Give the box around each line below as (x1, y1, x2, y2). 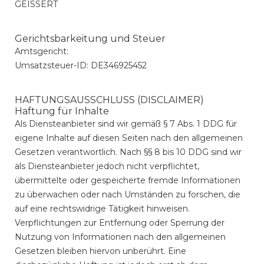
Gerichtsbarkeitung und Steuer (15, 33, 166, 44)
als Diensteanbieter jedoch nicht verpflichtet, (15, 161, 199, 171)
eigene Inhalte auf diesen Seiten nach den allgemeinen (15, 133, 243, 143)
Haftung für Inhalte (15, 105, 109, 117)
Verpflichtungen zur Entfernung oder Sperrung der (15, 217, 225, 228)
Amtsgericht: (15, 46, 68, 57)
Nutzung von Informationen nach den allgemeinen (15, 232, 226, 242)
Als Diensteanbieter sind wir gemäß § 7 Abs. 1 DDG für (15, 118, 237, 129)
